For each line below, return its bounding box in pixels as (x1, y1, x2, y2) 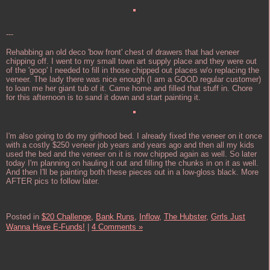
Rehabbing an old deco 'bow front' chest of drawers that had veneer (6, 48, 239, 57)
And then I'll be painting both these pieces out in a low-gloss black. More (6, 168, 259, 177)
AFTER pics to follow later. (6, 177, 99, 186)
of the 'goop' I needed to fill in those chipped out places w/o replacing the (6, 66, 259, 75)
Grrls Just (211, 212, 245, 222)
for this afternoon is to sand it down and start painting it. (6, 93, 201, 102)
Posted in (6, 212, 42, 222)
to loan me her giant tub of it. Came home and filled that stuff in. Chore (6, 84, 253, 93)
